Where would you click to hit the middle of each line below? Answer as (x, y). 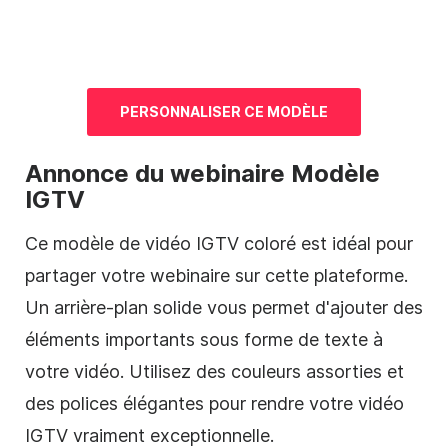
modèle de (96, 244)
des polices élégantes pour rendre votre (191, 404)
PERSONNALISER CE (193, 112)
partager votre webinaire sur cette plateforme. (216, 276)
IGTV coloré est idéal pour (302, 244)
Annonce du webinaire (158, 174)
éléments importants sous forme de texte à (204, 340)
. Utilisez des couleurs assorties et (262, 372)
